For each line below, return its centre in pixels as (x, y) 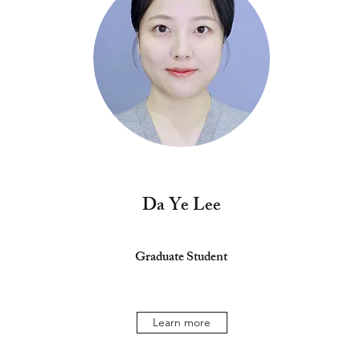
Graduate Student (182, 258)
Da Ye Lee (181, 207)
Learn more (182, 322)
